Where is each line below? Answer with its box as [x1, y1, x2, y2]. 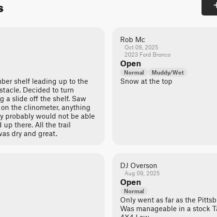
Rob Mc [120, 35, 145, 44]
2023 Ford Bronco [124, 51, 170, 58]
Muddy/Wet [152, 69, 184, 76]
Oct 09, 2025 [124, 44, 158, 50]
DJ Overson [120, 161, 157, 170]
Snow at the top [120, 77, 172, 85]
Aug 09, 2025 [124, 170, 160, 176]
